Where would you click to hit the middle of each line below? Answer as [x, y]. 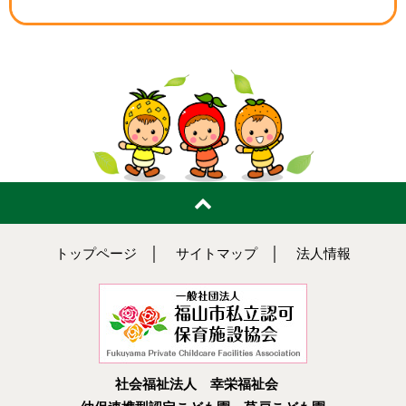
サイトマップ [217, 253]
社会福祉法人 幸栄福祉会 [203, 384]
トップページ [96, 253]
